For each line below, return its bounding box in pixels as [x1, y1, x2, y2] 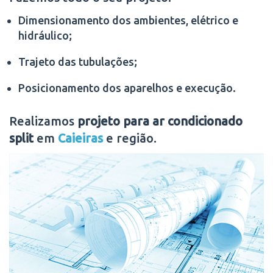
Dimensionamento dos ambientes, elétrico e [18, 13, 238, 26]
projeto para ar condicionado [77, 114, 243, 128]
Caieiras [58, 131, 103, 145]
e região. [103, 131, 157, 145]
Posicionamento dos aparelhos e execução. [18, 81, 236, 94]
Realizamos [9, 114, 77, 128]
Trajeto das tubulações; [18, 55, 137, 68]
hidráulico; [18, 29, 72, 41]
